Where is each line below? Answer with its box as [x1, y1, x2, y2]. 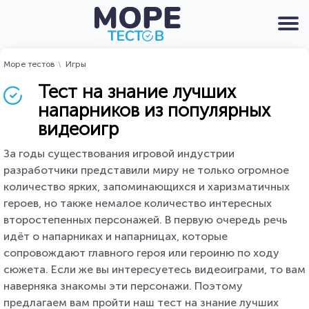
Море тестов [3, 59, 55, 69]
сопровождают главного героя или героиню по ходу [3, 246, 279, 259]
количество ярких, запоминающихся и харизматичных [3, 180, 290, 193]
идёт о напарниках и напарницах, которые [3, 230, 228, 243]
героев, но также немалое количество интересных [3, 197, 272, 210]
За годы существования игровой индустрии [3, 147, 235, 160]
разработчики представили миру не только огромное [3, 163, 289, 177]
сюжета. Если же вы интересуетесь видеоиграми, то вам [3, 263, 306, 276]
